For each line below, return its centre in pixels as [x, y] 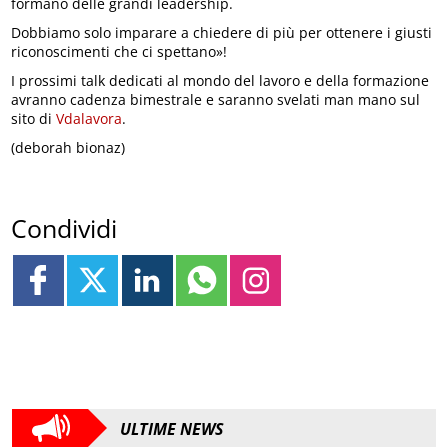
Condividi [64, 227]
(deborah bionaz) [68, 148]
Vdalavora [89, 119]
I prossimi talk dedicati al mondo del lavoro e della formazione [220, 81]
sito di [34, 119]
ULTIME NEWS [172, 429]
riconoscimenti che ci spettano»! [119, 52]
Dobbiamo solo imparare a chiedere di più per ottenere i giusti [222, 33]
